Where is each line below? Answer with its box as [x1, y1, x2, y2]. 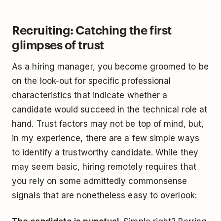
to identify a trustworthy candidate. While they [12, 147, 198, 158]
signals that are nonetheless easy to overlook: [12, 190, 197, 201]
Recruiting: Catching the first [12, 22, 172, 38]
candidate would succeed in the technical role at [12, 105, 208, 115]
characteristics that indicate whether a [12, 90, 168, 101]
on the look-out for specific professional [12, 76, 171, 86]
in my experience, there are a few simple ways [12, 133, 199, 144]
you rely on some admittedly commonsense [12, 176, 187, 186]
